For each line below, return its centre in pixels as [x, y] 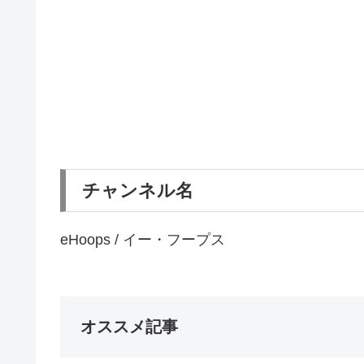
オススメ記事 [129, 326]
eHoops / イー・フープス [143, 239]
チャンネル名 [138, 190]
